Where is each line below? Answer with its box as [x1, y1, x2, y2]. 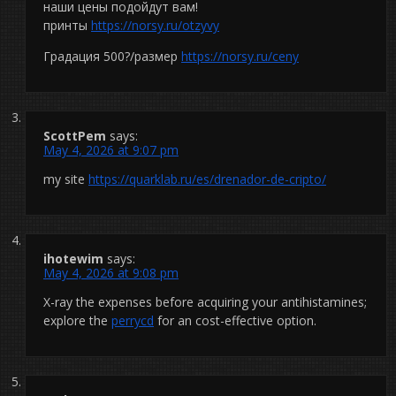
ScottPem [43, 126, 106, 144]
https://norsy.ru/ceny [181, 47, 299, 65]
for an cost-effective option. [154, 311, 316, 329]
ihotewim [43, 249, 103, 267]
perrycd [111, 311, 154, 329]
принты [43, 16, 91, 34]
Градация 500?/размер [43, 47, 181, 65]
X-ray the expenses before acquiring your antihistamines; [43, 293, 367, 310]
